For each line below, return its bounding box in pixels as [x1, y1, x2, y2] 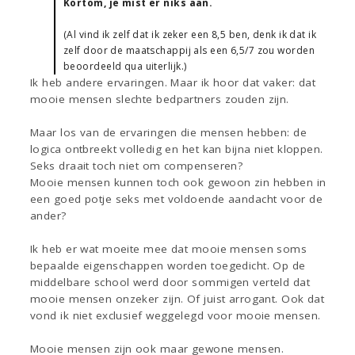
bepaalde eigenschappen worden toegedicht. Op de [30, 258, 306, 273]
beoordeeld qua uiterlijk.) [63, 59, 187, 74]
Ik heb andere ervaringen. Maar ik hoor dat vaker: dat [30, 75, 316, 90]
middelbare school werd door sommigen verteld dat [30, 275, 311, 290]
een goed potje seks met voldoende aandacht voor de [30, 192, 323, 207]
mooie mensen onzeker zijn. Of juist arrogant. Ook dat [30, 292, 325, 307]
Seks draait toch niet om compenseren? [30, 158, 243, 174]
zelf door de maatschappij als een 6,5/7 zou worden [63, 44, 315, 58]
